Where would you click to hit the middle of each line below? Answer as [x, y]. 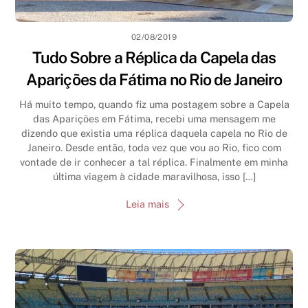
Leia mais [147, 204]
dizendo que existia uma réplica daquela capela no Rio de [154, 133]
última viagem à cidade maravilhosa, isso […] [154, 177]
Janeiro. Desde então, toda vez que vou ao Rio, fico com [154, 148]
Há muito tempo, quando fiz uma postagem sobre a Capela [154, 104]
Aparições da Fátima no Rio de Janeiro [154, 80]
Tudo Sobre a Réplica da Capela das [154, 58]
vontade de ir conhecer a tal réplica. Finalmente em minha [154, 162]
